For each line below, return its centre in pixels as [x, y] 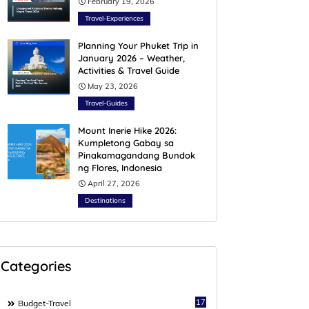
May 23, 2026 [113, 86]
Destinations [105, 200]
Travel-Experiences [114, 18]
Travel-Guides [106, 103]
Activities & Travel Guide [129, 70]
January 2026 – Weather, [131, 58]
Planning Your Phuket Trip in [138, 46]
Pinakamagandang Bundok [137, 155]
